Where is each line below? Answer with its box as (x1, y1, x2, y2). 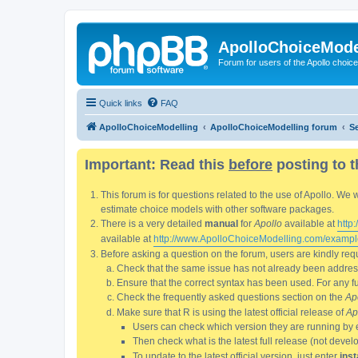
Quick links (99, 97, 142, 108)
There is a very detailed (101, 217, 205, 229)
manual (205, 217, 238, 229)
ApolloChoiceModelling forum (210, 121, 337, 132)
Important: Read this (85, 156, 229, 173)
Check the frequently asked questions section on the (117, 291, 345, 303)
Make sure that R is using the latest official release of (117, 306, 346, 318)
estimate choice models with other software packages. (101, 203, 334, 215)
